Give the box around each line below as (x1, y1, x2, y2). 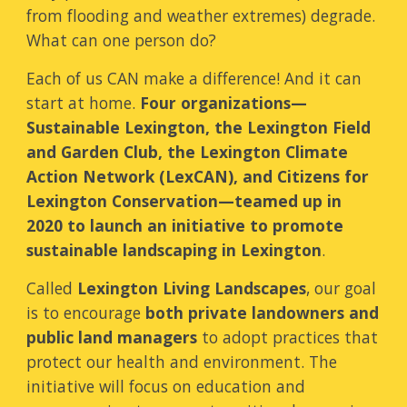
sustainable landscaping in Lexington (26, 239, 323, 261)
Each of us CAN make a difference (26, 67, 277, 89)
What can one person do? (26, 29, 217, 51)
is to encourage (26, 302, 146, 323)
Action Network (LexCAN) (26, 165, 234, 187)
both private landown (145, 302, 321, 323)
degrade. (306, 5, 376, 26)
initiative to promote (172, 214, 344, 236)
